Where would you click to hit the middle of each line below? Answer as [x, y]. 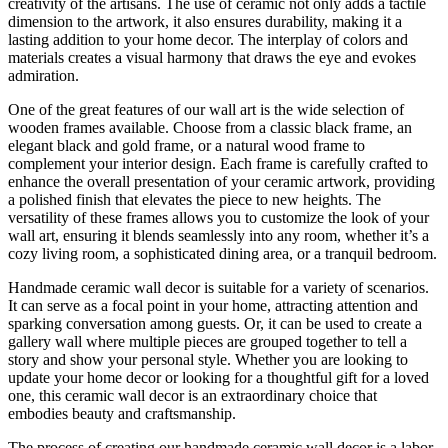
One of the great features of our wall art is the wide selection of [206, 110]
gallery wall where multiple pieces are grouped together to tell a [207, 342]
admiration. [43, 76]
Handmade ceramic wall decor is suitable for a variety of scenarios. [218, 288]
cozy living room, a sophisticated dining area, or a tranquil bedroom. [222, 254]
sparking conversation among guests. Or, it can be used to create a [215, 324]
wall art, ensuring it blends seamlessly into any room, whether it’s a [218, 236]
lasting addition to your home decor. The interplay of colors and [208, 40]
